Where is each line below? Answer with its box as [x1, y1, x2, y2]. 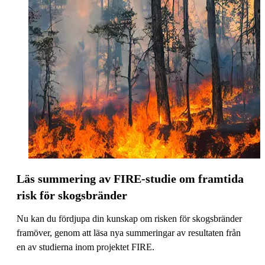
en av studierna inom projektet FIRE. [17, 241, 154, 252]
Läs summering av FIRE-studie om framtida [17, 172, 244, 185]
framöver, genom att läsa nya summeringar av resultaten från [17, 227, 241, 238]
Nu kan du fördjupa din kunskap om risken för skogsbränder [17, 213, 242, 224]
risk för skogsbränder [17, 188, 127, 202]
